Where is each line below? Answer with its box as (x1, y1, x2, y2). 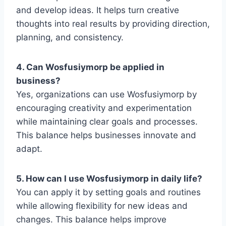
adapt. (16, 143, 42, 154)
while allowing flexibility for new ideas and (16, 200, 188, 211)
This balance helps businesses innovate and (16, 130, 196, 140)
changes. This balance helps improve (16, 214, 166, 224)
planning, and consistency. (16, 32, 124, 42)
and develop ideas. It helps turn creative (16, 5, 179, 15)
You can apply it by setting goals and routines (16, 187, 201, 197)
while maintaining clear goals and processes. (16, 116, 198, 127)
